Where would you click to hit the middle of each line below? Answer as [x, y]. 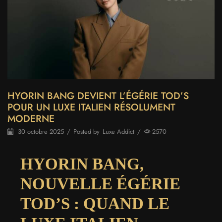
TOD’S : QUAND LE [95, 204]
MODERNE [31, 119]
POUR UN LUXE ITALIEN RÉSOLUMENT [91, 107]
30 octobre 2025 [40, 131]
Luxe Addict [118, 131]
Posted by [86, 131]
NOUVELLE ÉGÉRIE [100, 184]
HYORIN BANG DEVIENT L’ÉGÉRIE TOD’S [98, 96]
